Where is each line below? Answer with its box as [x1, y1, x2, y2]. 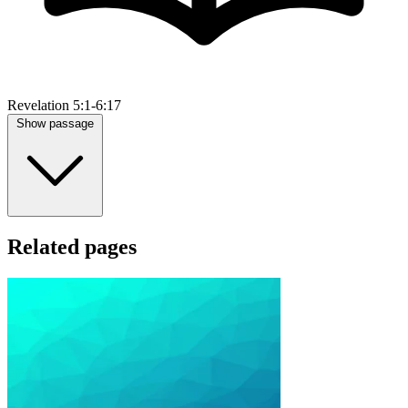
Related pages [7, 235, 137, 260]
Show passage [16, 117, 94, 131]
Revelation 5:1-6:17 [7, 97, 121, 114]
